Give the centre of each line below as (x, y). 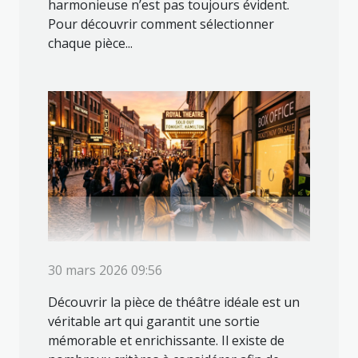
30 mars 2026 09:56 (105, 270)
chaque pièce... (90, 44)
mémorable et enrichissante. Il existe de (166, 340)
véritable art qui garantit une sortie (154, 321)
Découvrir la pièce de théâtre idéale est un (174, 302)
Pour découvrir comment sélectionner (161, 24)
